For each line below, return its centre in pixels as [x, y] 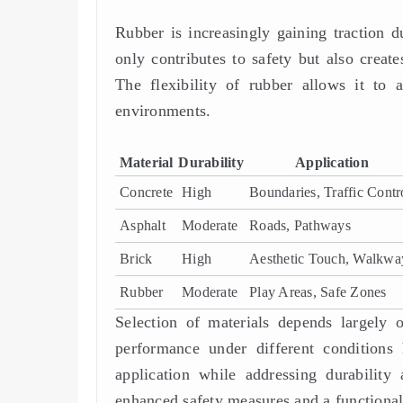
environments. [163, 110]
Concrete [146, 193]
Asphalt [143, 226]
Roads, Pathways [300, 226]
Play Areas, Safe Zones [318, 292]
